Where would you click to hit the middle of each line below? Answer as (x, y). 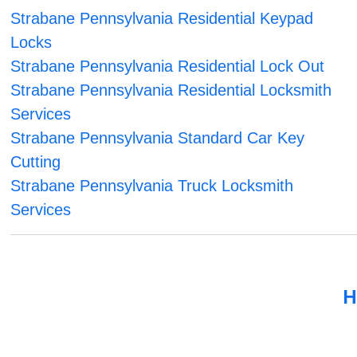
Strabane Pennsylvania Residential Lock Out (168, 67)
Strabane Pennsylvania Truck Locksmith (152, 186)
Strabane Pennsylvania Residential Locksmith (171, 90)
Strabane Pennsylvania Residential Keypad (162, 19)
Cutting (36, 162)
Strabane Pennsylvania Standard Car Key (158, 138)
